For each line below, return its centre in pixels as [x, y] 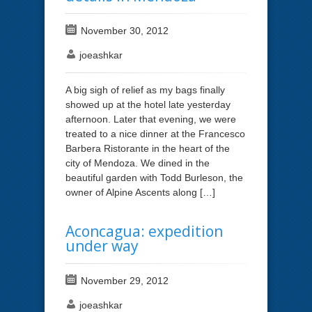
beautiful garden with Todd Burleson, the [154, 177]
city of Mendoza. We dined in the [138, 163]
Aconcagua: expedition [144, 231]
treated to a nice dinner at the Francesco [155, 133]
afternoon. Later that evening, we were [151, 119]
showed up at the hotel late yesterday [148, 104]
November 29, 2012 [125, 280]
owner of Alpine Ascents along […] [140, 192]
